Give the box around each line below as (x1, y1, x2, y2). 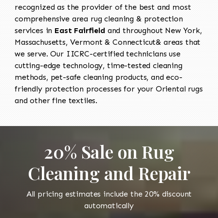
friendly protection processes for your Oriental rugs (15, 84, 203, 93)
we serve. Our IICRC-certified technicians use (15, 49, 181, 58)
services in (15, 25, 55, 35)
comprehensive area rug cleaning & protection (15, 14, 183, 23)
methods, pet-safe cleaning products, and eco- (15, 72, 182, 82)
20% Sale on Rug (44, 139, 174, 163)
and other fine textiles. (15, 95, 98, 105)
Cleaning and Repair (28, 161, 190, 184)
